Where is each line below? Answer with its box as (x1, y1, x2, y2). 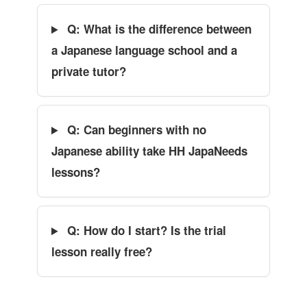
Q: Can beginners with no (64, 121, 207, 138)
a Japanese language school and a (51, 42, 237, 59)
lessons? (51, 164, 100, 181)
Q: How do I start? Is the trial (64, 222, 227, 239)
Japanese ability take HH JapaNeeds (51, 143, 247, 160)
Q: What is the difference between (64, 21, 252, 38)
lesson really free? (51, 243, 152, 260)
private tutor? (51, 63, 126, 80)
